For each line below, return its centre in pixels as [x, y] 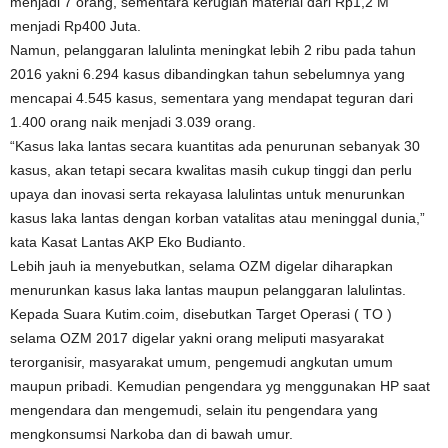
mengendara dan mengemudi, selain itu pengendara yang [194, 410]
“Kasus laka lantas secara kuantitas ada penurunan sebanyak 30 [215, 146]
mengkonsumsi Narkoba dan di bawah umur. [151, 434]
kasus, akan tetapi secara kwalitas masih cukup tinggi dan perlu [211, 170]
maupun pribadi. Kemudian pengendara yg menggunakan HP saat [220, 386]
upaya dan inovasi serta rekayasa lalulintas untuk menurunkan [207, 194]
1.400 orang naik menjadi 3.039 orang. [133, 122]
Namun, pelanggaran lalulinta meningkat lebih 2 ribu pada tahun [213, 50]
